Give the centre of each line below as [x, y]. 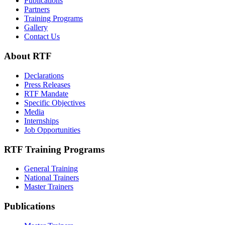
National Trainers [51, 178]
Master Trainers [49, 187]
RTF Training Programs [54, 149]
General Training [51, 169]
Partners [37, 10]
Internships [41, 121]
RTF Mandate [46, 93]
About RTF [28, 56]
